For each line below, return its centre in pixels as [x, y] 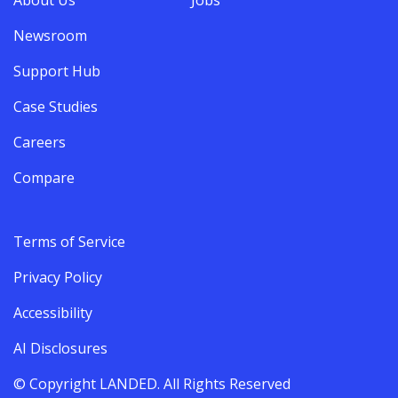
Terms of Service [69, 241]
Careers [40, 142]
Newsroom [50, 35]
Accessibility [53, 312]
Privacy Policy [58, 277]
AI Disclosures [60, 348]
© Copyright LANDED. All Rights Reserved [152, 383]
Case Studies [56, 106]
